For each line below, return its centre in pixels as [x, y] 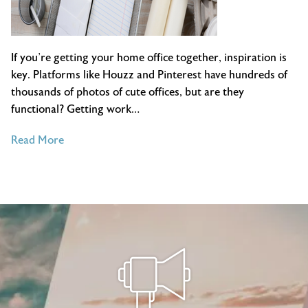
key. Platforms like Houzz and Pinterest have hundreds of [149, 75]
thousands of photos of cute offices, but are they [128, 92]
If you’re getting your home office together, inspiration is [149, 57]
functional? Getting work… [75, 109]
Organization [96, 191]
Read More [37, 140]
